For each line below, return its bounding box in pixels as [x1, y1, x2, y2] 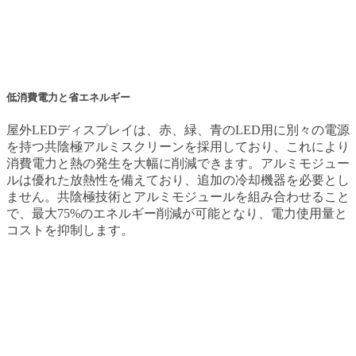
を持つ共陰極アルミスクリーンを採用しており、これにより [6, 140, 350, 154]
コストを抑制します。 [6, 223, 133, 238]
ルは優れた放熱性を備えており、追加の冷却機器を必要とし [6, 173, 350, 188]
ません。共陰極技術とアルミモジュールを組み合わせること [6, 190, 350, 204]
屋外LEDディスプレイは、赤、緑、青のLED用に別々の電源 [6, 123, 350, 137]
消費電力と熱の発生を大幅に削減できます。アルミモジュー [6, 157, 350, 171]
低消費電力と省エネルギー [6, 91, 130, 104]
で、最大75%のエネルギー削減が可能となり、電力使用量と [6, 207, 347, 221]
